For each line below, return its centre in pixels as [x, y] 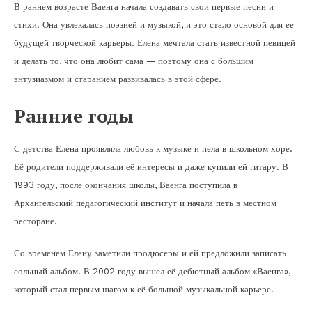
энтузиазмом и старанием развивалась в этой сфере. [118, 79]
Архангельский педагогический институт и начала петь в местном [145, 203]
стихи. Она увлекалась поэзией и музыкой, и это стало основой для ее [154, 24]
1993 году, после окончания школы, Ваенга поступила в [126, 185]
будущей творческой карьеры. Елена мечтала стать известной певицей [155, 42]
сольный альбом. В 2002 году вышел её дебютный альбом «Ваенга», [152, 271]
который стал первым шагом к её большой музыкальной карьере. [144, 289]
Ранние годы [74, 115]
